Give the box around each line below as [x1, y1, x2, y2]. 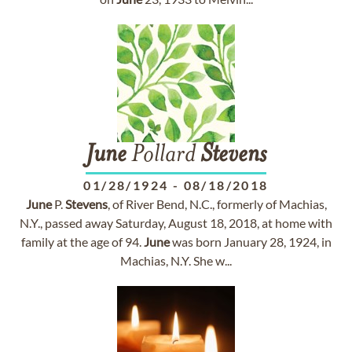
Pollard [126, 143, 200, 168]
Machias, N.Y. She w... [120, 253, 232, 268]
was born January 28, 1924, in [169, 234, 332, 249]
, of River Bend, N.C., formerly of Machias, [107, 196, 327, 211]
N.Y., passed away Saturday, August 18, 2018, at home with [20, 215, 332, 230]
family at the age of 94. [20, 234, 144, 249]
